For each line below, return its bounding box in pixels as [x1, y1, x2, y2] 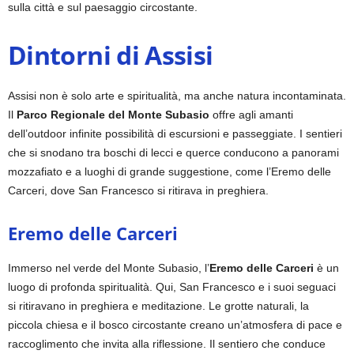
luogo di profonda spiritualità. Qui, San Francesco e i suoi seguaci [8, 280, 336, 293]
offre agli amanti [209, 107, 293, 121]
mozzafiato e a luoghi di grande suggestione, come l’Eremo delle [8, 164, 331, 178]
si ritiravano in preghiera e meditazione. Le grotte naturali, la [8, 299, 309, 312]
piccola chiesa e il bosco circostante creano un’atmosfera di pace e [8, 318, 342, 331]
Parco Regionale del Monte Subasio [17, 107, 209, 121]
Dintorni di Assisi [8, 37, 213, 72]
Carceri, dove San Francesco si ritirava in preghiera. [8, 183, 269, 197]
